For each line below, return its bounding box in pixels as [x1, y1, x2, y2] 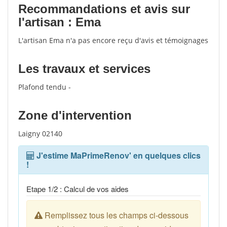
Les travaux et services [18, 62, 150, 75]
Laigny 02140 [18, 129, 62, 138]
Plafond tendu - [18, 82, 71, 92]
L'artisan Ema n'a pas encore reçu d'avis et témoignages [18, 35, 208, 45]
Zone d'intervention [18, 108, 132, 122]
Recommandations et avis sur [18, 2, 190, 16]
